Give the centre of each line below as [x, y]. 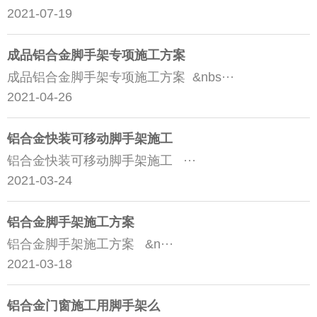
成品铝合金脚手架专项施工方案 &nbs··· [121, 77]
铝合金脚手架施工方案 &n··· [90, 244]
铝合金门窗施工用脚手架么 [83, 306]
